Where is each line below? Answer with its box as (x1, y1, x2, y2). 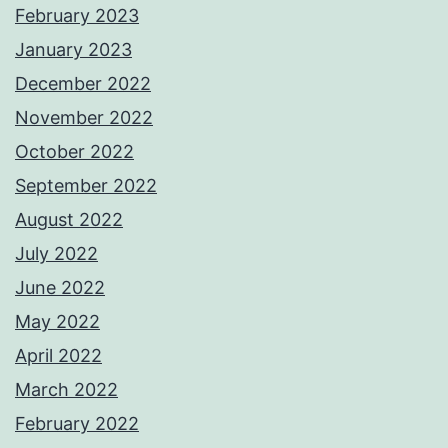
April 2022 (15, 345, 102, 367)
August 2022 (15, 209, 123, 231)
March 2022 (15, 379, 118, 401)
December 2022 (15, 73, 151, 95)
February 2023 (15, 5, 139, 27)
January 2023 (15, 39, 132, 61)
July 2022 (15, 243, 98, 265)
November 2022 (15, 107, 153, 129)
